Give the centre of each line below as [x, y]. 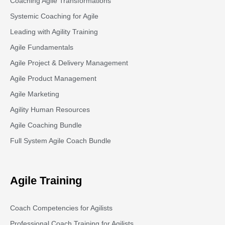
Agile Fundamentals [42, 47]
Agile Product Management [53, 79]
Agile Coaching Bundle [46, 125]
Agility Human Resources [50, 110]
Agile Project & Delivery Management [69, 63]
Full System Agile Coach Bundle [61, 141]
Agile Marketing [35, 94]
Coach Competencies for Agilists [61, 208]
